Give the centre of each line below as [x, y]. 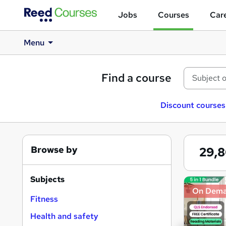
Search [204, 182]
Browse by [54, 150]
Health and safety [64, 216]
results [204, 196]
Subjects [47, 179]
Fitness [44, 199]
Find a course [136, 78]
